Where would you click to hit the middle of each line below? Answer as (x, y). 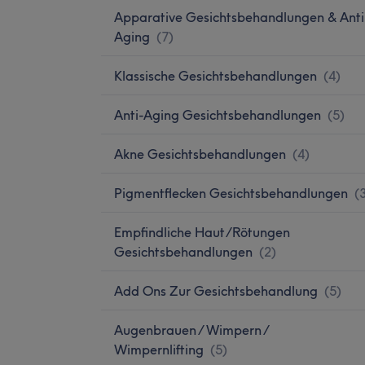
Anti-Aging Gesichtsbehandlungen (218, 114)
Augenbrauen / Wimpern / (191, 330)
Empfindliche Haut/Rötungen (202, 232)
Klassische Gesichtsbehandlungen (215, 75)
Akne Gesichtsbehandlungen (200, 154)
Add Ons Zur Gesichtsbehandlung (216, 290)
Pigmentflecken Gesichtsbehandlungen (231, 193)
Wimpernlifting (159, 349)
